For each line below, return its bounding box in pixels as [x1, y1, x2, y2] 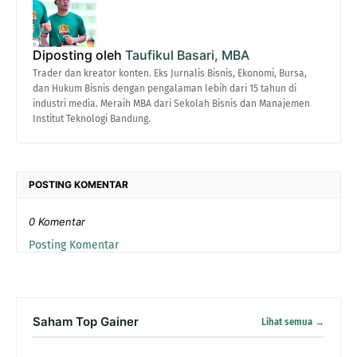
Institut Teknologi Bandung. [33, 113, 151, 125]
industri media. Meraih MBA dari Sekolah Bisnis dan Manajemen [33, 98, 310, 110]
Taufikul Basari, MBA [122, 47, 249, 64]
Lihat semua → [261, 316, 324, 328]
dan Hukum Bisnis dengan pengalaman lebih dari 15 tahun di [33, 83, 296, 95]
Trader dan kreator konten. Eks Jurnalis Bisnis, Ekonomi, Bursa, [33, 68, 307, 80]
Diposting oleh [33, 47, 122, 64]
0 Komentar [29, 215, 85, 229]
